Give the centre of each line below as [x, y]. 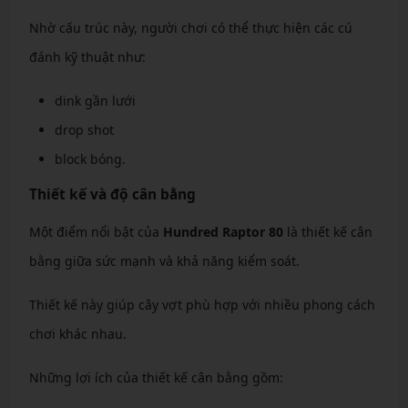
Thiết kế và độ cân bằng [112, 194]
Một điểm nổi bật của [96, 232]
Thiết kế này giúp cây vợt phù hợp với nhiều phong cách [202, 305]
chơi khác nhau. [77, 334]
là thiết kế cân [327, 232]
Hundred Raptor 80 [223, 232]
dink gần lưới [95, 101]
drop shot [84, 130]
